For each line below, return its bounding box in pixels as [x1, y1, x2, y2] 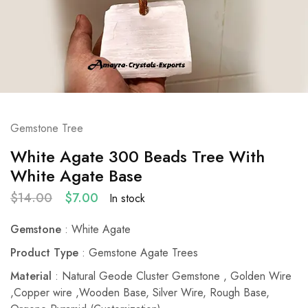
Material [10, 268, 52, 285]
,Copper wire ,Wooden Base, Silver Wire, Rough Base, [10, 285, 269, 301]
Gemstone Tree [10, 120, 83, 137]
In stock [109, 190, 145, 206]
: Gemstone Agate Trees [78, 245, 198, 261]
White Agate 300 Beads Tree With [10, 144, 265, 169]
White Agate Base [10, 164, 142, 188]
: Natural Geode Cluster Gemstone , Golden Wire [52, 268, 291, 285]
